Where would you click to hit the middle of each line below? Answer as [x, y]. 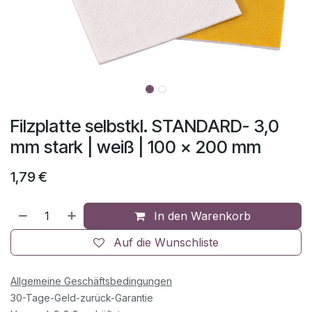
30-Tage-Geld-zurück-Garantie [82, 298]
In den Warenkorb [201, 216]
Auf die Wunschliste [166, 243]
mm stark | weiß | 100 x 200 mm [136, 147]
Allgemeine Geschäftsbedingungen [91, 281]
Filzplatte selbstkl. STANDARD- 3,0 [145, 126]
